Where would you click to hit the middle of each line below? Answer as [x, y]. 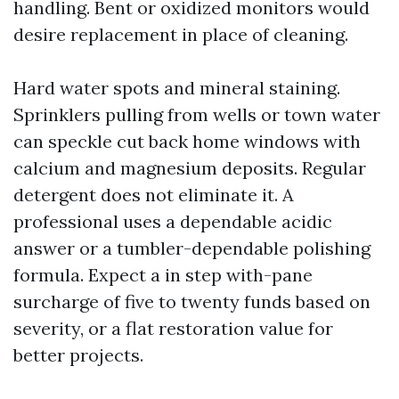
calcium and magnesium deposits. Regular [190, 168]
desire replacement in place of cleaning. [181, 34]
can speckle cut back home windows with [187, 141]
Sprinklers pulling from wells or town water [197, 114]
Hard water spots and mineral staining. [177, 88]
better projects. [78, 355]
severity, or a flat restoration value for [173, 328]
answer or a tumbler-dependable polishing [192, 248]
